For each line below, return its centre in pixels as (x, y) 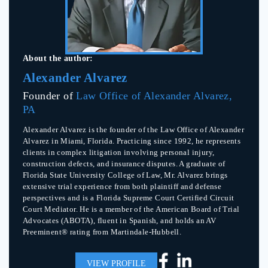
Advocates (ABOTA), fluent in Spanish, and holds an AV (120, 221)
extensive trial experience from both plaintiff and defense (122, 187)
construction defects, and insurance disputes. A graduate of (124, 164)
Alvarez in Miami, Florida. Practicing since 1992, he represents (132, 141)
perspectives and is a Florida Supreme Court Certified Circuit (129, 198)
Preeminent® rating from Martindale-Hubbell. (102, 232)
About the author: (58, 59)
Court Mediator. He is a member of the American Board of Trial (131, 209)
